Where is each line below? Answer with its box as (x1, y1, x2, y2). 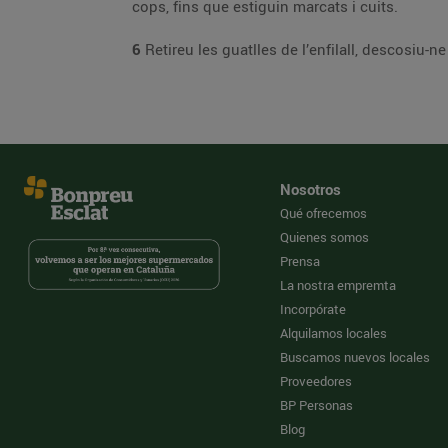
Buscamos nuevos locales (280, 348, 430, 366)
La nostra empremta (280, 276, 396, 294)
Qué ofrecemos (280, 204, 367, 222)
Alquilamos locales (280, 324, 387, 342)
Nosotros (280, 179, 341, 199)
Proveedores (280, 372, 352, 390)
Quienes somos (280, 228, 369, 246)
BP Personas (280, 396, 353, 414)
